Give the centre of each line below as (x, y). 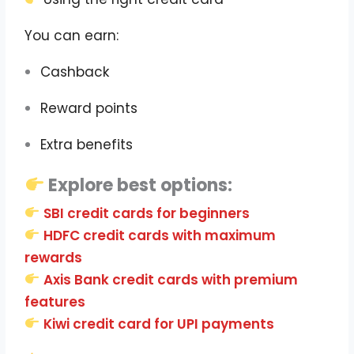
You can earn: (72, 35)
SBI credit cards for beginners (147, 213)
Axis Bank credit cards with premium (171, 279)
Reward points (89, 108)
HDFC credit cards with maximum (160, 235)
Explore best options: (139, 185)
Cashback (75, 72)
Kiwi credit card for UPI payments (159, 324)
